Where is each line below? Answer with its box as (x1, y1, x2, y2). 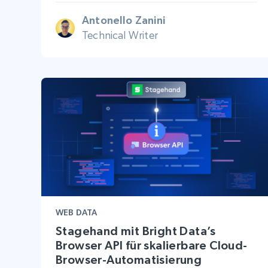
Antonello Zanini (82, 14, 165, 27)
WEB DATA (56, 207, 98, 217)
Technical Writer (82, 29, 158, 42)
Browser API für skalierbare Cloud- (56, 238, 248, 252)
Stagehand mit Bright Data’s (56, 224, 216, 237)
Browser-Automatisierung (56, 252, 202, 266)
